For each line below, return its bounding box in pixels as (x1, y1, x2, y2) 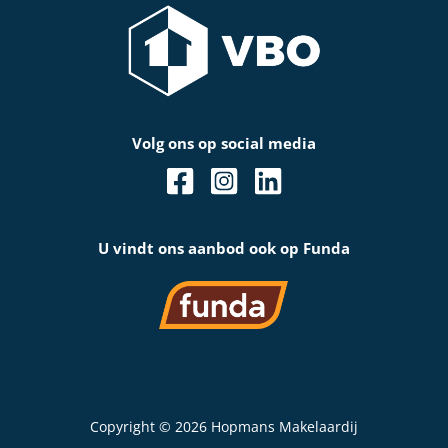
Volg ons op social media (132, 133, 316, 154)
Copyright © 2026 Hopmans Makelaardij (90, 416, 358, 436)
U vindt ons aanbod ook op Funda (98, 238, 350, 259)
